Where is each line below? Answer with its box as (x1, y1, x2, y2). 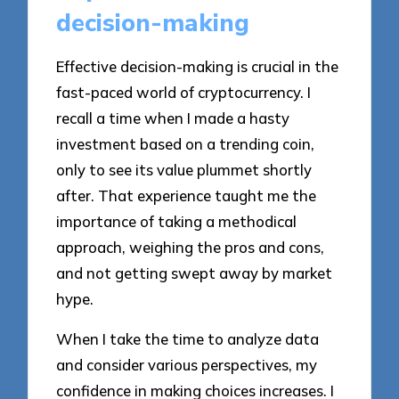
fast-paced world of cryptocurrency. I (56, 83, 312, 102)
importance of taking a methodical (56, 212, 297, 232)
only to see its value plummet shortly (56, 160, 313, 180)
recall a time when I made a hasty (56, 109, 290, 128)
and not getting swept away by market (56, 264, 333, 283)
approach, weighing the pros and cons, (56, 238, 325, 257)
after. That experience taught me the (56, 186, 317, 206)
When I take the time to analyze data (56, 330, 320, 349)
